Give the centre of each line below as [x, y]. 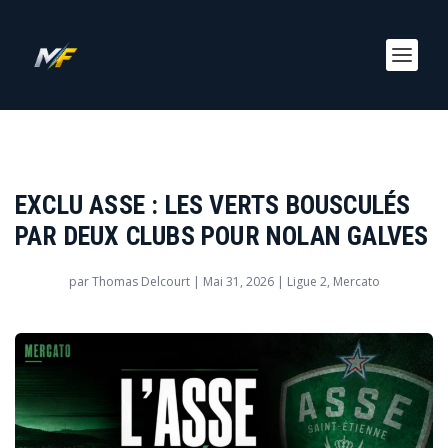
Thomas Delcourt [140, 281]
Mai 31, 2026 [238, 281]
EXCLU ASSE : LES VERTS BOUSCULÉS [213, 205]
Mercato [356, 281]
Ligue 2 [306, 281]
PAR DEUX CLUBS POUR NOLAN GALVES [222, 236]
